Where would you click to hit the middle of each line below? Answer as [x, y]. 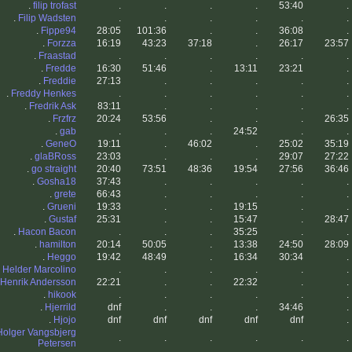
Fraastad [57, 56]
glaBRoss [55, 157]
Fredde [61, 69]
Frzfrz [64, 119]
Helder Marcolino [39, 270]
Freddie [60, 81]
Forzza [62, 44]
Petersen [57, 344]
